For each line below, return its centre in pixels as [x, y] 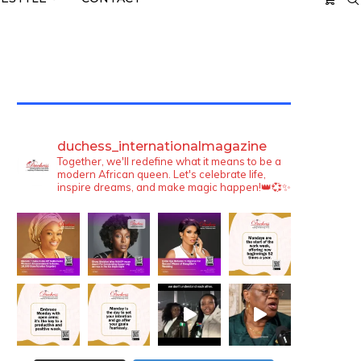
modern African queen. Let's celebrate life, [162, 174]
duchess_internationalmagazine [162, 146]
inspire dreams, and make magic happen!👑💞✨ [174, 187]
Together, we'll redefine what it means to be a [169, 161]
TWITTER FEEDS [73, 87]
